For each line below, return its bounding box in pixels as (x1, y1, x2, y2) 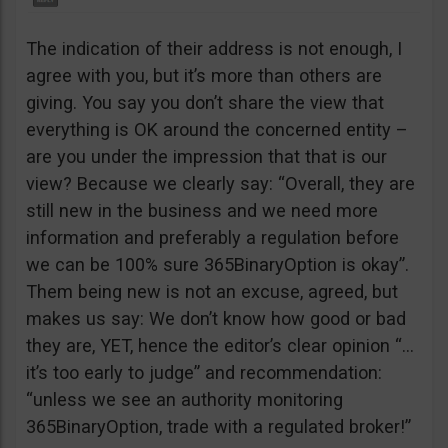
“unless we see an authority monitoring (26, 388, 343, 410)
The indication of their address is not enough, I (26, 37, 402, 59)
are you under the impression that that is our (26, 145, 387, 167)
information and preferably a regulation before (26, 226, 399, 248)
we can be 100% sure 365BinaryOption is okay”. (26, 253, 409, 275)
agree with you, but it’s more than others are (26, 64, 382, 86)
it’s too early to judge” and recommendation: (26, 361, 382, 383)
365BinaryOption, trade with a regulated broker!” (26, 415, 411, 437)
